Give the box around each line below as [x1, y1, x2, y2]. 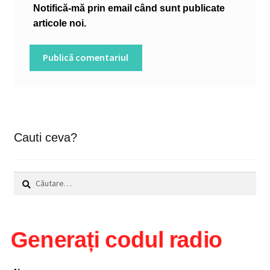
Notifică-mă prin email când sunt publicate [33, 2, 225, 13]
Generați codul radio [13, 227, 220, 252]
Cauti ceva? [13, 130, 77, 144]
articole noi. [33, 17, 86, 28]
